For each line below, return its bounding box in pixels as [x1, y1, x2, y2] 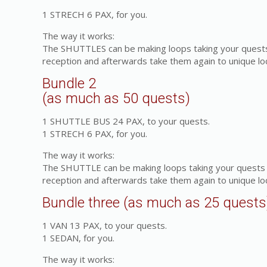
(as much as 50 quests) [42, 90, 191, 107]
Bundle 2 [42, 75, 97, 92]
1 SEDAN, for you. [42, 232, 115, 244]
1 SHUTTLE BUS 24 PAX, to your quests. [42, 115, 210, 127]
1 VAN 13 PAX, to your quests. [42, 219, 167, 231]
